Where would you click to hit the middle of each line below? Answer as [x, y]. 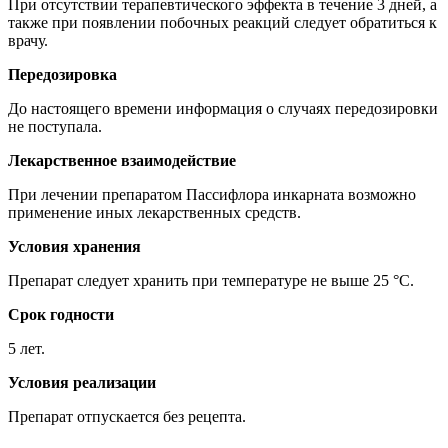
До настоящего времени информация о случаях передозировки [223, 109]
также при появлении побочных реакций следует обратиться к [222, 23]
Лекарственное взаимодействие [122, 161]
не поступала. [55, 127]
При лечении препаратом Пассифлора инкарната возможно [212, 195]
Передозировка [62, 75]
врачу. [28, 41]
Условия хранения [74, 247]
